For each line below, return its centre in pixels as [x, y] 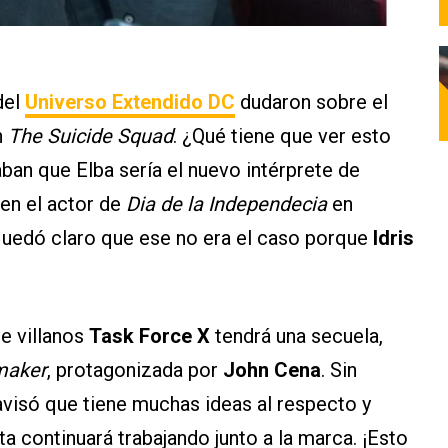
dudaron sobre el [311, 102]
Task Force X [152, 336]
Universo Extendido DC [130, 102]
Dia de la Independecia [226, 204]
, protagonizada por [135, 370]
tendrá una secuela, [299, 336]
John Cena [272, 370]
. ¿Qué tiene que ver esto [282, 136]
